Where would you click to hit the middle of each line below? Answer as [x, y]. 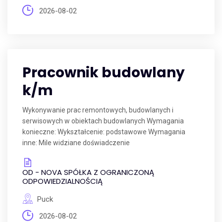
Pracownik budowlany [104, 73]
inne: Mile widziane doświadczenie [76, 143]
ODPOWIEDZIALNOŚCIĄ [62, 181]
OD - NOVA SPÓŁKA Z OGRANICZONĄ [88, 172]
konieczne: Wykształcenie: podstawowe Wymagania [104, 132]
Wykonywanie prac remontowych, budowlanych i [98, 110]
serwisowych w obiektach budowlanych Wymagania [103, 121]
